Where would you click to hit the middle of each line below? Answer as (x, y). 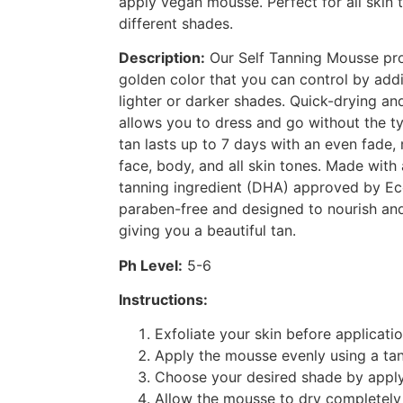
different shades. (176, 23)
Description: (162, 58)
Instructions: (163, 300)
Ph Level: (151, 265)
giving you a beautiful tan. (207, 231)
